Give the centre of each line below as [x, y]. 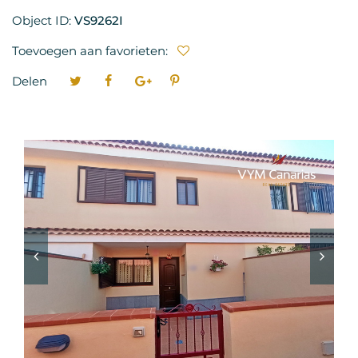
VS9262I [99, 20]
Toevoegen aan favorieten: [91, 51]
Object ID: [43, 20]
